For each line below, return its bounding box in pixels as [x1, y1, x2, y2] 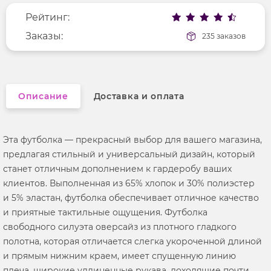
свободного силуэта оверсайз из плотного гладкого [3, 221, 237, 232]
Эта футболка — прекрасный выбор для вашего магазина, [3, 134, 262, 145]
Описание [18, 90, 68, 102]
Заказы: [25, 30, 63, 42]
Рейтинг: [25, 11, 70, 23]
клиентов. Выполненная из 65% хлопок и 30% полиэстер [3, 177, 255, 189]
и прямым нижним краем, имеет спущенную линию [3, 250, 236, 261]
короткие [229, 30, 265, 39]
